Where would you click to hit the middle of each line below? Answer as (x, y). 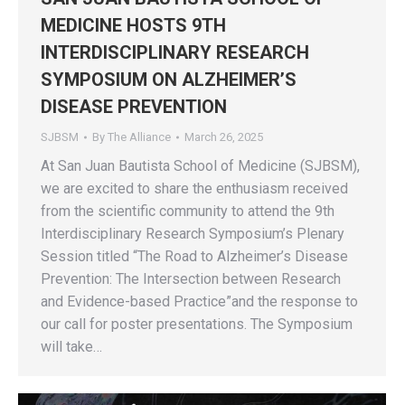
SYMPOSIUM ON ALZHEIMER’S (169, 79)
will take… (71, 346)
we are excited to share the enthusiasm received (194, 188)
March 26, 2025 (224, 137)
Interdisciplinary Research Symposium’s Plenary (193, 233)
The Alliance (139, 137)
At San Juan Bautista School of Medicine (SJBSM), (200, 165)
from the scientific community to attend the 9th (188, 211)
